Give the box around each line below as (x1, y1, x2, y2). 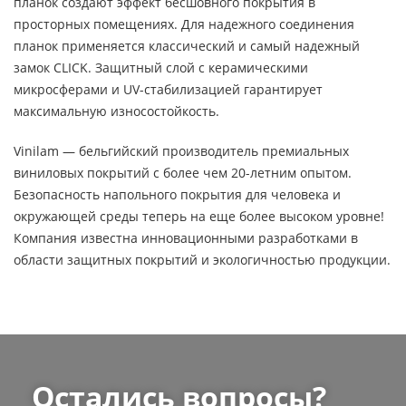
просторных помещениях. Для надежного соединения (14, 15, 354, 33)
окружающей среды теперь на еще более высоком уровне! (14, 208, 384, 225)
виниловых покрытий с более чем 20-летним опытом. (14, 164, 352, 181)
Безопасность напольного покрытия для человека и (14, 186, 341, 203)
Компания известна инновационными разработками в (14, 229, 358, 246)
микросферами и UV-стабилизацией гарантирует (14, 81, 323, 98)
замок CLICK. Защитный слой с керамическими (14, 59, 308, 76)
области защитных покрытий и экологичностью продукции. (14, 251, 391, 268)
